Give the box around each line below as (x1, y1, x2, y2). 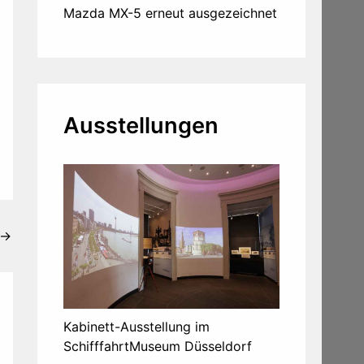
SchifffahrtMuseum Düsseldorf (63, 337, 252, 354)
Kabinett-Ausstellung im (63, 318, 210, 335)
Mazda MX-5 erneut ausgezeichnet (63, 5, 277, 22)
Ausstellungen (63, 112, 219, 140)
